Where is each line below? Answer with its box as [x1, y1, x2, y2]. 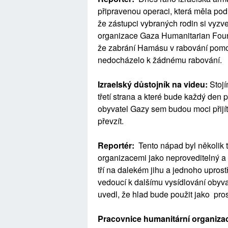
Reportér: [98, 139, 138, 151]
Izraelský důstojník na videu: [98, 78, 210, 90]
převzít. [98, 115, 124, 127]
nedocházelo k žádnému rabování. [98, 54, 222, 66]
